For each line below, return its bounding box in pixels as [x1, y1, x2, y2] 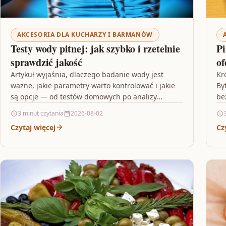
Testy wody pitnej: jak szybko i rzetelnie [11, 41, 180, 56]
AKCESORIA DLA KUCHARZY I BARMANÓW [17, 30, 153, 39]
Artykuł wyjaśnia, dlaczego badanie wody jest [11, 69, 163, 79]
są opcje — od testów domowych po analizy [11, 91, 157, 101]
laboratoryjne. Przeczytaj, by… [11, 102, 111, 112]
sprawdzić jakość [11, 54, 82, 70]
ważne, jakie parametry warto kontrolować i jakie [11, 80, 175, 90]
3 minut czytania [18, 108, 64, 118]
